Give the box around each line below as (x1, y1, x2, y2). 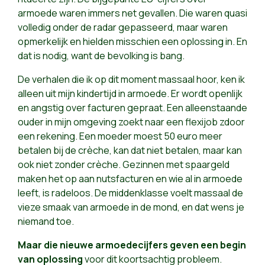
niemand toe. (18, 215, 74, 228)
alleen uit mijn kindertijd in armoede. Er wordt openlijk (18, 87, 243, 101)
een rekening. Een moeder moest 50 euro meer (18, 130, 222, 143)
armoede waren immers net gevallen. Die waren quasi (18, 7, 247, 20)
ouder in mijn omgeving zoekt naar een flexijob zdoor (18, 115, 245, 129)
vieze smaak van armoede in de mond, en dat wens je (18, 201, 244, 214)
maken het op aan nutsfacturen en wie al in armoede (18, 172, 243, 186)
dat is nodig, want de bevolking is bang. (18, 49, 185, 63)
